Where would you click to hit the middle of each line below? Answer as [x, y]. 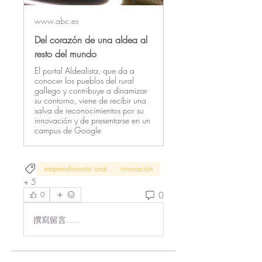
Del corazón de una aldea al [91, 40]
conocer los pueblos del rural [84, 80]
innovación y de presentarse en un [92, 120]
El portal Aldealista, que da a [85, 70]
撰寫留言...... [57, 219]
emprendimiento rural [75, 169]
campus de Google [68, 130]
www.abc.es [56, 21]
